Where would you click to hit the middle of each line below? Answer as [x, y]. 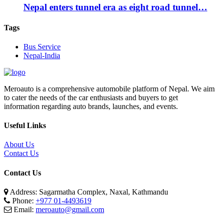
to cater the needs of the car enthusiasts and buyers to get [91, 97]
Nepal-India [42, 55]
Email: [25, 209]
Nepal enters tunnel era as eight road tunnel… [115, 7]
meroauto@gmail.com [70, 209]
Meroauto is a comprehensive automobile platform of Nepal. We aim [109, 88]
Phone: [23, 200]
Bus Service [42, 46]
